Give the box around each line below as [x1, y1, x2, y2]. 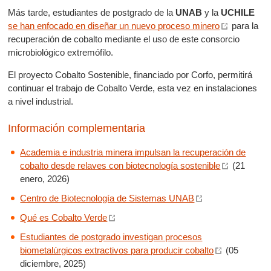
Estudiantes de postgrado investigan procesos [20, 232, 203, 242]
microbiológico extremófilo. [8, 47, 114, 57]
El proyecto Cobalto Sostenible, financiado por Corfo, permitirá [8, 70, 253, 80]
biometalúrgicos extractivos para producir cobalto [20, 245, 214, 255]
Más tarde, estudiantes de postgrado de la [8, 7, 176, 18]
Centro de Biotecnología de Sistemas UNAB [20, 193, 195, 203]
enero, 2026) [20, 174, 70, 184]
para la [229, 21, 259, 31]
